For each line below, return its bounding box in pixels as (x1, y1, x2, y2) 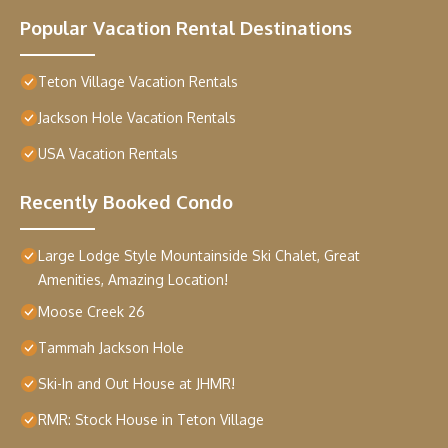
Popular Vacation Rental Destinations (20, 16, 352, 40)
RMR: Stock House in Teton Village (38, 411, 264, 429)
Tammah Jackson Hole (38, 339, 184, 357)
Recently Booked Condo (20, 190, 233, 214)
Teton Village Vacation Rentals (38, 73, 238, 91)
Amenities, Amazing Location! (38, 271, 228, 289)
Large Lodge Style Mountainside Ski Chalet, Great (38, 247, 360, 265)
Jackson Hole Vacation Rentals (38, 109, 236, 127)
